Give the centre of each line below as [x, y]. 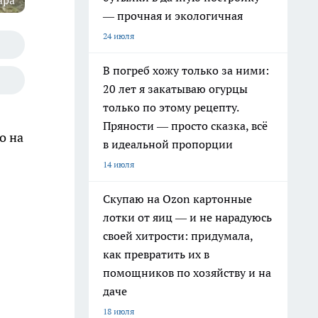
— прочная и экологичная [173, 16]
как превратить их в [156, 254]
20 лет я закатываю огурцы [175, 89]
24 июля [119, 36]
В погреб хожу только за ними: [186, 70]
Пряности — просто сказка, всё [185, 126]
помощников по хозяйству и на [187, 273]
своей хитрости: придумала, [178, 236]
